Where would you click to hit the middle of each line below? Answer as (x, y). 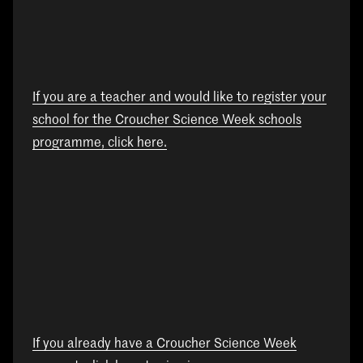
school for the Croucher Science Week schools (167, 121)
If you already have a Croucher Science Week (164, 344)
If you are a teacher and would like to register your (179, 98)
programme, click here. (100, 144)
